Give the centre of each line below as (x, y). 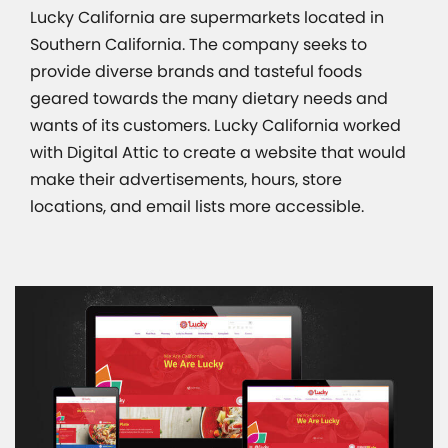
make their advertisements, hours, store (186, 179)
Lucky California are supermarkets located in (207, 17)
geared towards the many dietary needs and (209, 98)
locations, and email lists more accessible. (197, 206)
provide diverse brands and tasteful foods (196, 71)
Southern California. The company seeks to (198, 44)
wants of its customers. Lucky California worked (215, 125)
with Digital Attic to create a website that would (218, 152)
